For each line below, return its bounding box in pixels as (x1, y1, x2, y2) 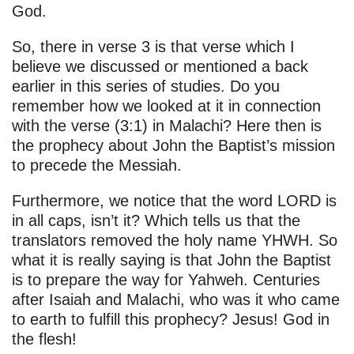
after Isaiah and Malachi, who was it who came (12, 291, 340, 309)
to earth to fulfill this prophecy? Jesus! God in (12, 311, 330, 329)
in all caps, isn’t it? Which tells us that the (12, 212, 300, 230)
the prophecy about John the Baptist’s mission (12, 137, 335, 155)
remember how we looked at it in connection (12, 97, 321, 115)
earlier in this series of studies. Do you (12, 77, 280, 96)
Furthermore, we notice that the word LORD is (12, 192, 337, 210)
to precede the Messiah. (12, 156, 182, 175)
